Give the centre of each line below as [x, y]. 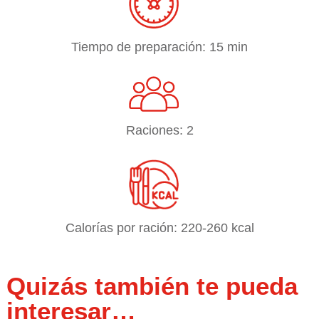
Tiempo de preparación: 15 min [159, 47]
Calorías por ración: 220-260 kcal [159, 228]
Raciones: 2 [159, 130]
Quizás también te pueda [152, 286]
